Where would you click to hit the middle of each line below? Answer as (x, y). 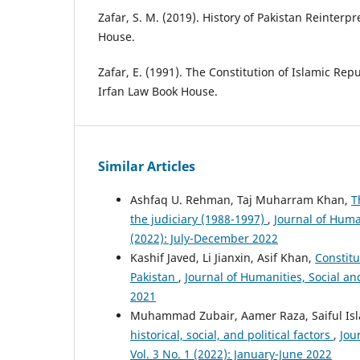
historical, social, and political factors (232, 335)
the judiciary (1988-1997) (199, 219)
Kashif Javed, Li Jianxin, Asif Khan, (223, 258)
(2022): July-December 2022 (204, 239)
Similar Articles (147, 167)
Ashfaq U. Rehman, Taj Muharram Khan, (241, 200)
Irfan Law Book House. (158, 92)
